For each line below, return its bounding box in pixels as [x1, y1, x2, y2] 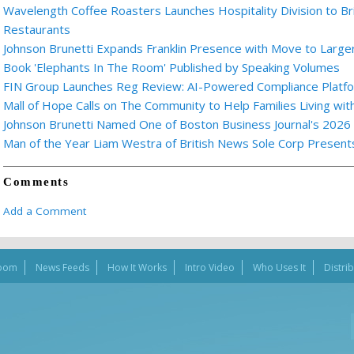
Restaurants [3, 21, 70, 37]
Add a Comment [3, 204, 86, 218]
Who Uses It [252, 260, 306, 274]
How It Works [107, 260, 167, 274]
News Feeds [35, 260, 89, 274]
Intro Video [184, 260, 235, 274]
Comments [3, 175, 69, 189]
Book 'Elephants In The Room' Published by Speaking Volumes [3, 59, 340, 75]
